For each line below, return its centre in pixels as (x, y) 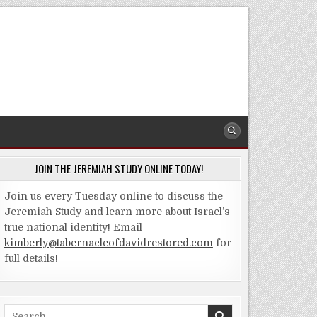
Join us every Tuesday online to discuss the (113, 196)
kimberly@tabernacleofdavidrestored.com (108, 243)
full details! (31, 259)
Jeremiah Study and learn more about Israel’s (117, 212)
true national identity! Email (73, 227)
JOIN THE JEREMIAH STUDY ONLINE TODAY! (118, 169)
